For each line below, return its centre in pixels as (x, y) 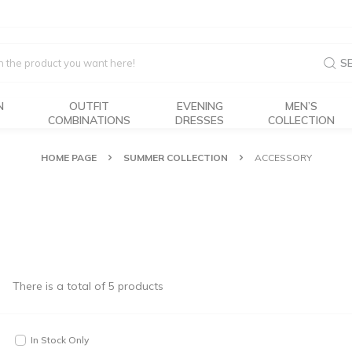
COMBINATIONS (89, 120)
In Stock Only (60, 340)
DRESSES (200, 120)
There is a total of (60, 286)
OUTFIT (89, 106)
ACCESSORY (283, 158)
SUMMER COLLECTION (175, 158)
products (139, 286)
